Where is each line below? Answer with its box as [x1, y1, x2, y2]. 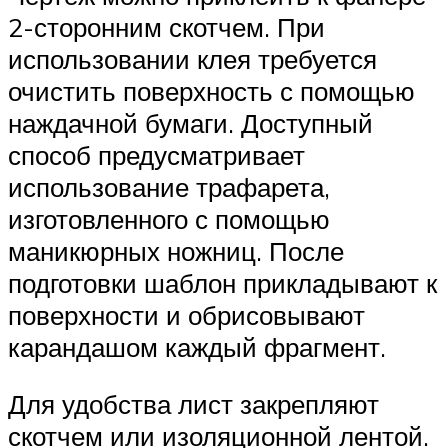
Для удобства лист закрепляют [8, 388, 379, 421]
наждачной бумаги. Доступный [8, 106, 373, 139]
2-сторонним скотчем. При [8, 10, 325, 43]
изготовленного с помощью [8, 202, 330, 235]
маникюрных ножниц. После [8, 234, 344, 267]
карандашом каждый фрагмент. [8, 330, 386, 363]
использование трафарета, [8, 170, 330, 203]
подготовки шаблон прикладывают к [8, 266, 437, 299]
